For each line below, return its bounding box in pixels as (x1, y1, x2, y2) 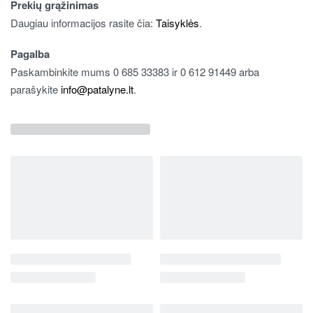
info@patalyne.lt (61, 81, 133, 96)
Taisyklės (156, 15, 199, 30)
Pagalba (10, 45, 50, 61)
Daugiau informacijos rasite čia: (10, 15, 156, 30)
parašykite (10, 81, 61, 96)
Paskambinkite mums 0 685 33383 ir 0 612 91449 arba (10, 64, 259, 79)
